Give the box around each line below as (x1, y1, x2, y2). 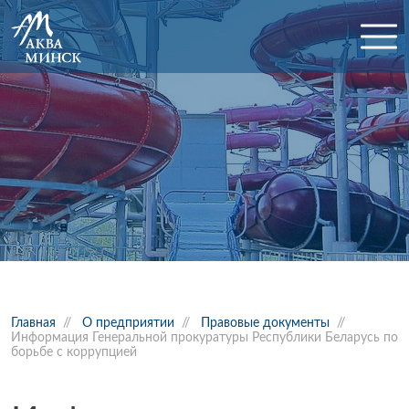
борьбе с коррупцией (11, 346, 137, 359)
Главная (11, 317, 56, 330)
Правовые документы (201, 317, 330, 330)
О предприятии (82, 317, 174, 330)
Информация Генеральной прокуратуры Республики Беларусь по (11, 331, 398, 344)
